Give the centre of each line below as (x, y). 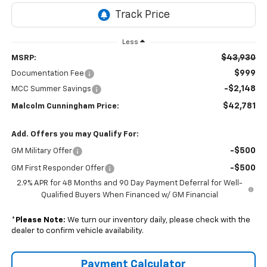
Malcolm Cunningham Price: (65, 107)
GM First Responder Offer (58, 169)
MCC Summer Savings (51, 89)
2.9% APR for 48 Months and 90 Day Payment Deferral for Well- (129, 184)
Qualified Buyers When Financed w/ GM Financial (129, 195)
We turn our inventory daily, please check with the (158, 221)
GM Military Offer (41, 151)
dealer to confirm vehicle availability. (77, 231)
